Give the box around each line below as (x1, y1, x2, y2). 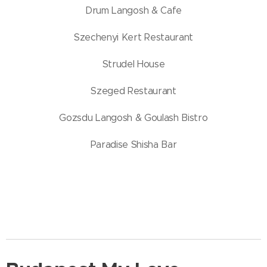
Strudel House (102, 58, 165, 70)
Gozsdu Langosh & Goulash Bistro (59, 112, 208, 123)
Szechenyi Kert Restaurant (74, 32, 193, 43)
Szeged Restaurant (91, 85, 176, 97)
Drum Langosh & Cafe (85, 5, 182, 16)
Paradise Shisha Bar (90, 139, 177, 150)
